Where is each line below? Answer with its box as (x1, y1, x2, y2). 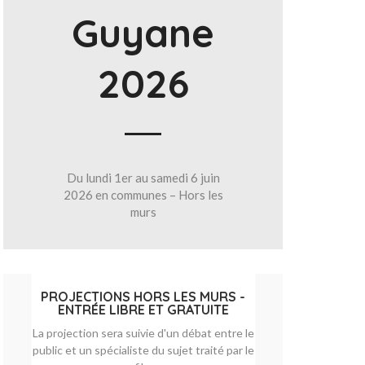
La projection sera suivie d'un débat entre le (32, 326, 254, 340)
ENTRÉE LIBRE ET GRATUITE (57, 301, 229, 318)
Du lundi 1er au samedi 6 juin (66, 170, 220, 185)
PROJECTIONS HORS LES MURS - (41, 288, 246, 305)
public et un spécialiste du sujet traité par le (32, 343, 254, 357)
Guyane (72, 8, 215, 57)
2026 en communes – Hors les (63, 187, 223, 202)
